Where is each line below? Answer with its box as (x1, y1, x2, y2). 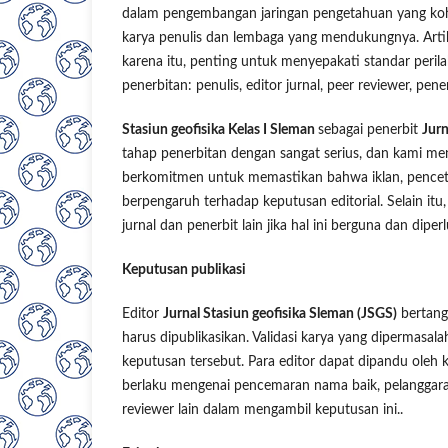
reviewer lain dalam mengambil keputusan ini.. (122, 403, 403, 418)
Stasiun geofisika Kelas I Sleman (122, 123, 318, 138)
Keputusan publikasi (122, 263, 246, 278)
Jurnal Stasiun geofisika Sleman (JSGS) (163, 307, 397, 322)
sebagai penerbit (318, 123, 422, 138)
